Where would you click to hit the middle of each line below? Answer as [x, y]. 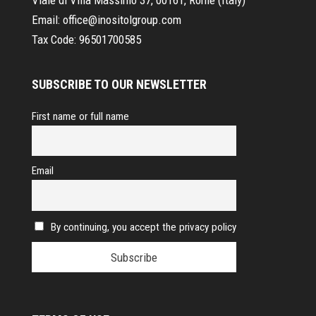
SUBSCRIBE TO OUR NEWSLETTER [119, 84]
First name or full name [80, 116]
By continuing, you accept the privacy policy [144, 227]
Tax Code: [55, 39]
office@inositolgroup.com [122, 19]
